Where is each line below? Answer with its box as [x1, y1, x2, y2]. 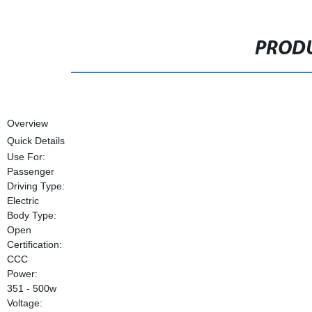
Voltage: [6, 297, 42, 309]
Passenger [6, 166, 54, 177]
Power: [6, 268, 38, 279]
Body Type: [6, 210, 56, 221]
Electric [6, 195, 39, 206]
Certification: [6, 239, 62, 250]
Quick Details [6, 135, 65, 146]
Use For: [6, 151, 45, 162]
